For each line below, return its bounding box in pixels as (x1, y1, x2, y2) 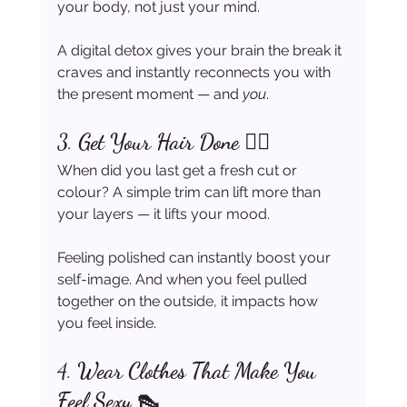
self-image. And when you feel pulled (56, 271, 311, 289)
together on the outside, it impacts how (56, 293, 322, 311)
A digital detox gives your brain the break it (56, 42, 345, 60)
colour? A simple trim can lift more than (56, 184, 324, 202)
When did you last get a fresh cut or (56, 162, 301, 180)
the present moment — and (56, 85, 243, 104)
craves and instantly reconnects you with (56, 64, 334, 82)
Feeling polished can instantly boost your (56, 249, 334, 267)
